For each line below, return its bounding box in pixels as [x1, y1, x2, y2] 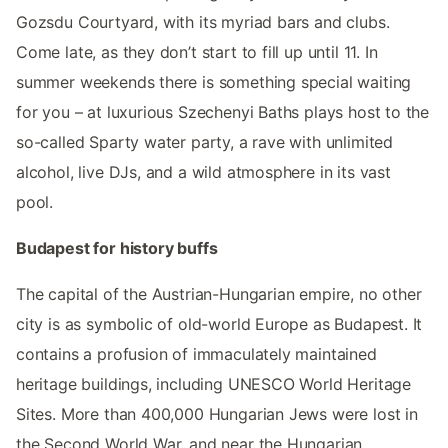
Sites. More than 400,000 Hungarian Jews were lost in [16, 404, 418, 425]
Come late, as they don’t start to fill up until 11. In [16, 42, 378, 63]
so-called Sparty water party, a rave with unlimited [16, 132, 394, 153]
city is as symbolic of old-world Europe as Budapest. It [16, 314, 423, 335]
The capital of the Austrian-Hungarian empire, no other [16, 284, 422, 305]
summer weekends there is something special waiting [16, 72, 412, 93]
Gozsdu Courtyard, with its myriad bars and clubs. [16, 12, 390, 33]
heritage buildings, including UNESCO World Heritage [16, 374, 412, 395]
